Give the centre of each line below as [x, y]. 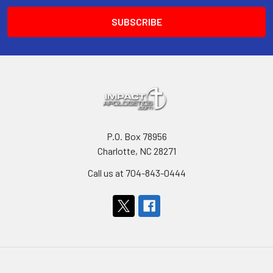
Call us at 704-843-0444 [136, 173]
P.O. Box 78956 [136, 136]
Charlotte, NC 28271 [136, 151]
